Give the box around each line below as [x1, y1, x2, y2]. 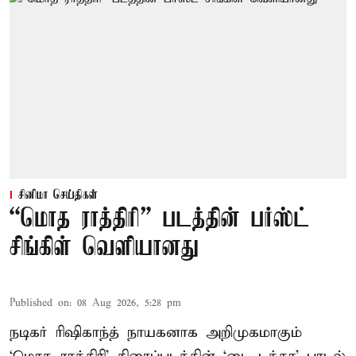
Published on [10, 296, 69, 311]
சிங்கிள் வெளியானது [10, 234, 199, 263]
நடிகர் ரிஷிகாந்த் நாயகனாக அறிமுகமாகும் [10, 323, 302, 342]
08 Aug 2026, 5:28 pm [77, 296, 181, 311]
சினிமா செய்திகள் [18, 188, 98, 203]
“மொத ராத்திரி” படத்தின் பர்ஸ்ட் [10, 206, 310, 234]
